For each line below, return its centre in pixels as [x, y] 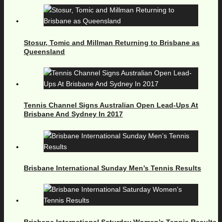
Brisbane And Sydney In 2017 [73, 114]
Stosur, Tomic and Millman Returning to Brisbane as [112, 42]
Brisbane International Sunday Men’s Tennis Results [112, 168]
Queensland [44, 51]
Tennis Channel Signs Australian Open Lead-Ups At [111, 105]
